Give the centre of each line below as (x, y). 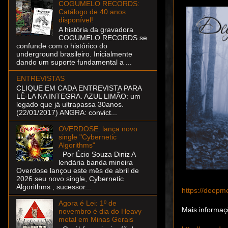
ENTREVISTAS (40, 78)
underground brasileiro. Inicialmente (74, 54)
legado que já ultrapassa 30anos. (70, 104)
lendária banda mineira (95, 163)
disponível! (76, 20)
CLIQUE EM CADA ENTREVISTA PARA (79, 88)
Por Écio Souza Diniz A (97, 154)
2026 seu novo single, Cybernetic (70, 179)
